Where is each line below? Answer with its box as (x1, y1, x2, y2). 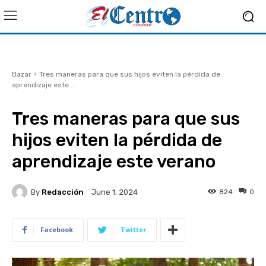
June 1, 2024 (91, 188, 138, 197)
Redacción (42, 187, 84, 197)
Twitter (121, 225, 146, 234)
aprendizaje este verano (12, 151, 216, 172)
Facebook (40, 225, 73, 234)
